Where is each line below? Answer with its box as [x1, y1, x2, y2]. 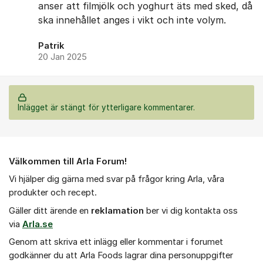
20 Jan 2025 [38, 52, 87, 62]
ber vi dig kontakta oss [146, 205, 238, 216]
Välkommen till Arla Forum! [9, 156, 129, 167]
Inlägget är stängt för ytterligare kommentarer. [18, 103, 195, 113]
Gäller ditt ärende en [9, 205, 91, 216]
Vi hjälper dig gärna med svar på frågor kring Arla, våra [9, 174, 224, 185]
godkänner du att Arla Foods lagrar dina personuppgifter [9, 250, 233, 261]
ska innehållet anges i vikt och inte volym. [38, 14, 226, 26]
